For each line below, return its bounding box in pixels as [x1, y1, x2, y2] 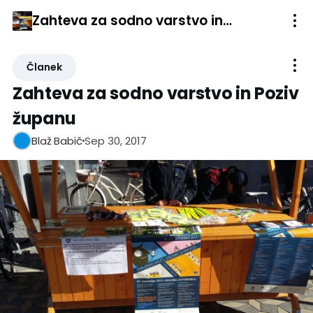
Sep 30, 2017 [84, 133, 147, 148]
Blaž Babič [31, 133, 82, 148]
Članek [27, 60, 62, 74]
